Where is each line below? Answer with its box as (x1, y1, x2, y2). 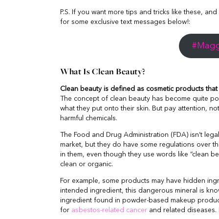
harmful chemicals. (60, 115, 117, 122)
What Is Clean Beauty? (60, 65, 146, 77)
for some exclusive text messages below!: (60, 18, 190, 25)
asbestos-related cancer (71, 207, 147, 214)
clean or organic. (60, 161, 113, 168)
